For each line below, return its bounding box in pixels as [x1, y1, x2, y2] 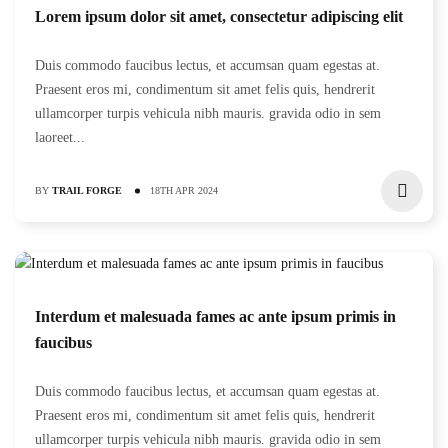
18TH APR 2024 [150, 185, 218, 196]
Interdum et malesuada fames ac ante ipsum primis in [35, 308, 396, 325]
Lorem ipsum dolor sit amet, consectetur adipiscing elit [35, 8, 403, 25]
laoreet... [35, 130, 85, 145]
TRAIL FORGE [52, 185, 122, 196]
